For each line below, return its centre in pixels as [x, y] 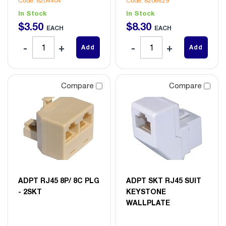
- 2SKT [30, 191]
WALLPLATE [148, 202]
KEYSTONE [146, 191]
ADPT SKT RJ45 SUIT [164, 180]
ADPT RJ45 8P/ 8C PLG [59, 180]
